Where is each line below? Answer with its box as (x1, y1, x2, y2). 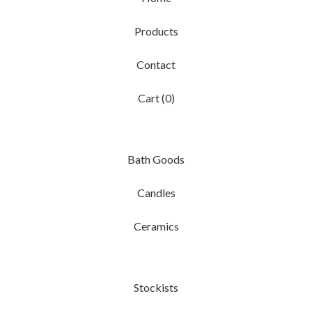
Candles (136, 186, 175, 199)
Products (134, 24, 178, 38)
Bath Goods (127, 153, 185, 166)
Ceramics (133, 219, 179, 233)
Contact (136, 58, 175, 71)
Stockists (134, 281, 178, 294)
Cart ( (137, 91, 165, 104)
